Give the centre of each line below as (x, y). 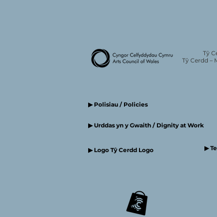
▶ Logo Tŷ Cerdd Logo (124, 150)
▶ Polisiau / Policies (118, 104)
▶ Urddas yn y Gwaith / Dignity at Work (146, 125)
